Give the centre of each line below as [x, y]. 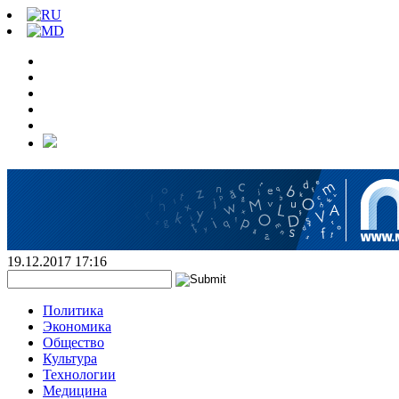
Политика [73, 310]
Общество [73, 342]
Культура [70, 358]
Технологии [79, 375]
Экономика [77, 326]
